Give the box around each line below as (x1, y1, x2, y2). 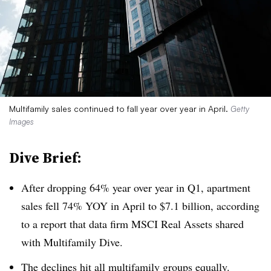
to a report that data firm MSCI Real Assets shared (21, 217, 244, 231)
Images (9, 117, 34, 126)
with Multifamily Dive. (21, 235, 123, 249)
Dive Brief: (9, 148, 82, 168)
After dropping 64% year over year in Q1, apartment (21, 180, 250, 195)
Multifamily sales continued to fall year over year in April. (9, 103, 230, 114)
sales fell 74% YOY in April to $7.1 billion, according (21, 198, 260, 213)
